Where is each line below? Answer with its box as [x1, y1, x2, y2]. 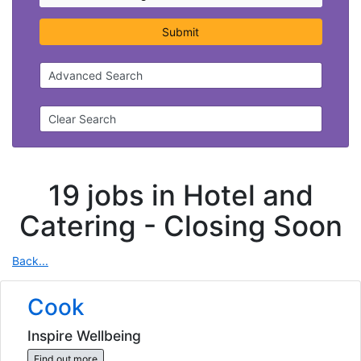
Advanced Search [48, 68, 143, 83]
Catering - [19, 208, 164, 243]
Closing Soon [163, 208, 342, 243]
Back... [12, 253, 48, 268]
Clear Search [48, 112, 116, 127]
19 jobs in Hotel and [48, 177, 313, 212]
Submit [162, 25, 199, 39]
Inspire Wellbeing [27, 326, 141, 344]
